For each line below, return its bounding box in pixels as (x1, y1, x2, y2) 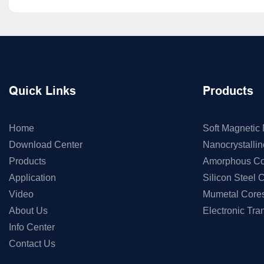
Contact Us (9, 238, 55, 249)
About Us (9, 205, 48, 216)
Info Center (9, 222, 55, 232)
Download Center (9, 139, 82, 150)
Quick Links (9, 83, 76, 98)
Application (9, 172, 56, 183)
